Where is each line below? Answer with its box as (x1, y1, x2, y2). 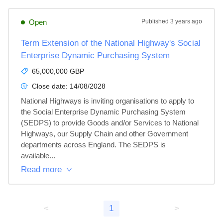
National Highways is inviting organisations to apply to (21, 97, 196, 105)
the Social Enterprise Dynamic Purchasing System (21, 108, 188, 116)
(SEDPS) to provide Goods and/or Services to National (21, 118, 201, 127)
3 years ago (170, 18, 202, 25)
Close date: (32, 82, 70, 90)
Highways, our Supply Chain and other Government (21, 129, 190, 138)
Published (141, 18, 170, 25)
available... (21, 151, 55, 160)
